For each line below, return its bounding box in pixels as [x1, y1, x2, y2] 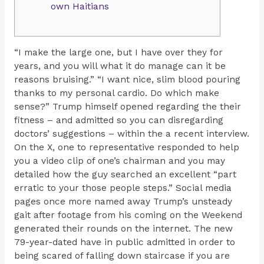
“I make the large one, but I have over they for [14, 47, 223, 58]
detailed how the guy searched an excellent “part [14, 169, 236, 180]
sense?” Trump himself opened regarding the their [14, 101, 241, 112]
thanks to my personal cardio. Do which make [14, 87, 219, 98]
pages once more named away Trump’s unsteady [14, 196, 232, 207]
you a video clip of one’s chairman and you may [14, 155, 225, 166]
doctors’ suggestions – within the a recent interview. [14, 128, 249, 139]
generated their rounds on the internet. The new [14, 223, 233, 234]
